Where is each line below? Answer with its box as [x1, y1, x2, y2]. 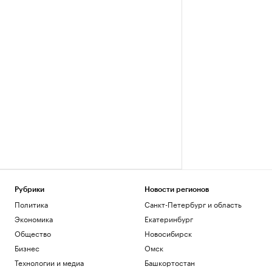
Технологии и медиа [15, 256, 84, 268]
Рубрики [15, 186, 44, 193]
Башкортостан [144, 256, 195, 268]
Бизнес [15, 242, 39, 253]
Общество [15, 227, 51, 239]
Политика [15, 198, 48, 209]
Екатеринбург [144, 212, 193, 224]
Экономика [15, 212, 53, 224]
